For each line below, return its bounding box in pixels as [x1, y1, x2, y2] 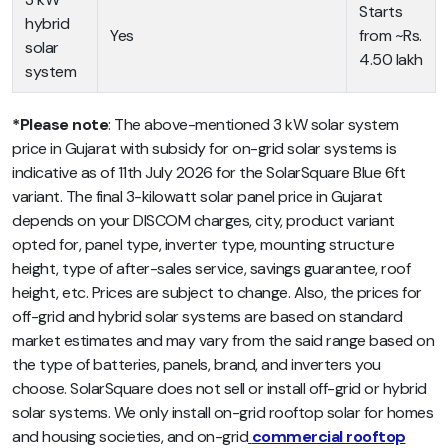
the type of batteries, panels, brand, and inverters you [12, 354, 381, 376]
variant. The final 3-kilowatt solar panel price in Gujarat [12, 186, 382, 208]
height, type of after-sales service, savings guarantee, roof [12, 258, 410, 280]
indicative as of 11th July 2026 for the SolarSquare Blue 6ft [12, 162, 405, 184]
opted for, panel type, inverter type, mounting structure [12, 234, 394, 256]
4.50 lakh [359, 49, 423, 71]
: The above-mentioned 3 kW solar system [108, 114, 399, 136]
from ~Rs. [359, 25, 422, 47]
